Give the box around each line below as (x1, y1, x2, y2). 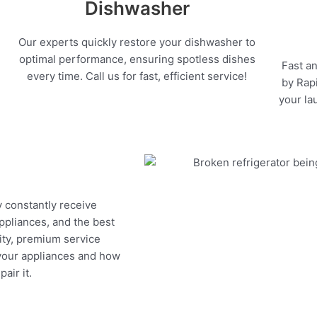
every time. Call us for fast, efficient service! (27, 69, 248, 83)
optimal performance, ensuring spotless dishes (18, 52, 255, 67)
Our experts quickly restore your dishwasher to (18, 35, 256, 50)
